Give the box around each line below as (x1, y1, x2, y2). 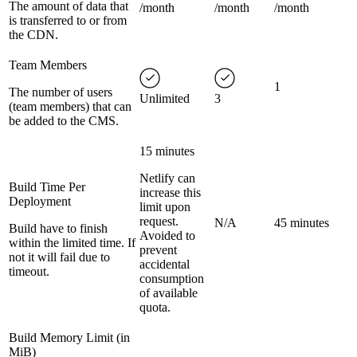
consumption (139, 272, 204, 285)
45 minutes (274, 216, 329, 229)
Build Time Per (9, 180, 85, 194)
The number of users (9, 85, 112, 99)
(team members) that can (9, 100, 131, 113)
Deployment (9, 194, 71, 208)
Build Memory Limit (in (9, 331, 130, 344)
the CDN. (9, 28, 58, 41)
